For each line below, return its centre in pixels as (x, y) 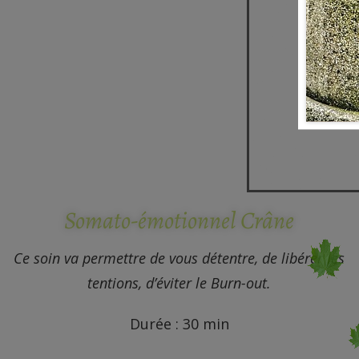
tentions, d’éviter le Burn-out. (179, 283)
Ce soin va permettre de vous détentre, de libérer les (179, 258)
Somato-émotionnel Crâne (179, 221)
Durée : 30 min (179, 324)
